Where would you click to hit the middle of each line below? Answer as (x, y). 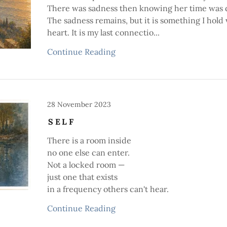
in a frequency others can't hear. (108, 189)
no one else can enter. (89, 153)
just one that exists (83, 177)
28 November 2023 (79, 104)
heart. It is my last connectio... (104, 32)
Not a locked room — (86, 165)
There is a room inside (89, 140)
